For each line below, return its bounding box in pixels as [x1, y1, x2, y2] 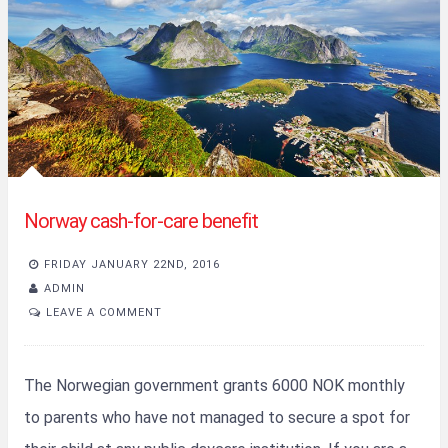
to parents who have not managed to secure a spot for [24, 407, 410, 427]
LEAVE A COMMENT [46, 305, 162, 319]
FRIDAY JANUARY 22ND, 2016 [44, 258, 220, 272]
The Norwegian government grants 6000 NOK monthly [24, 375, 405, 395]
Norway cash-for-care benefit [24, 208, 258, 233]
